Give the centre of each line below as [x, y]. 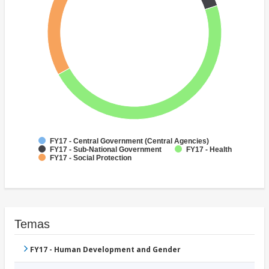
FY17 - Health [209, 150]
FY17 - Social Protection [91, 158]
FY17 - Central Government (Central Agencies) [129, 141]
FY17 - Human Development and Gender [105, 250]
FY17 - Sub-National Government [106, 150]
